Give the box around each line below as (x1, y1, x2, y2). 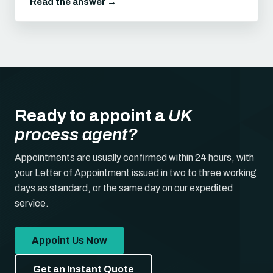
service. (15, 198, 49, 208)
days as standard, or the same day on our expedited (15, 183, 233, 193)
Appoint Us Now (32, 235, 107, 246)
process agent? (15, 125, 138, 144)
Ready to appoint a (15, 106, 168, 125)
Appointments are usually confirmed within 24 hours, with (15, 152, 254, 163)
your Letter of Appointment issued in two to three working (15, 168, 257, 178)
